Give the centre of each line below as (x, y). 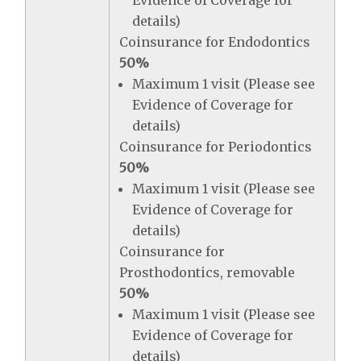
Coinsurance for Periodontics (216, 147)
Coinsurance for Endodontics (215, 42)
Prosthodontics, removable (207, 272)
